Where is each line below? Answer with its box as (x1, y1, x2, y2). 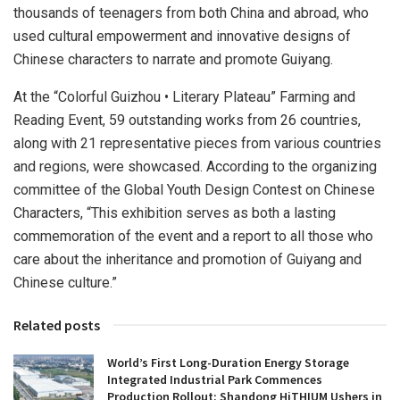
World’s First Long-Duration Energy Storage (107, 354, 349, 371)
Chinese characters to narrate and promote (13, 51, 281, 69)
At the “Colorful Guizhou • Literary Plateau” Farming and (13, 88, 355, 106)
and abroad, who (264, 4, 369, 22)
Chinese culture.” (13, 274, 117, 292)
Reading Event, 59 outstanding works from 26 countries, (13, 112, 361, 129)
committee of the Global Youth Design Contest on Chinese (13, 181, 375, 199)
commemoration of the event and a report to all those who (13, 228, 373, 246)
